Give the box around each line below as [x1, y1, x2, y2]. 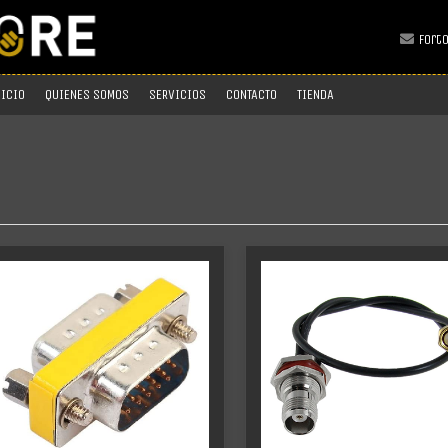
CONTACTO [225, 86, 277, 103]
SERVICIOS [148, 86, 206, 103]
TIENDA [296, 86, 334, 103]
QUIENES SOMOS [44, 86, 129, 103]
